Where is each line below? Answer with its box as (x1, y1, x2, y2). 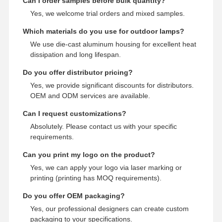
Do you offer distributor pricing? (22, 68, 133, 76)
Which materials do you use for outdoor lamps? (22, 27, 184, 35)
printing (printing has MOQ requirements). (30, 173, 162, 182)
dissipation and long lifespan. (30, 50, 121, 58)
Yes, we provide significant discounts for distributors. (30, 81, 194, 89)
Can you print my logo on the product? (22, 150, 155, 159)
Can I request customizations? (22, 109, 126, 117)
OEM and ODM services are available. (30, 91, 150, 100)
